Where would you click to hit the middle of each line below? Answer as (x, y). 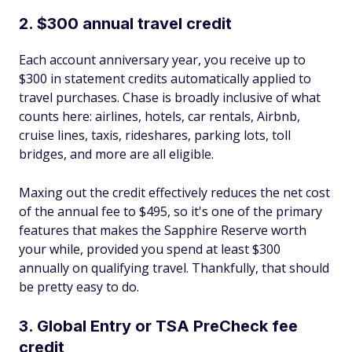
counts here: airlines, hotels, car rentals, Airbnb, (159, 116)
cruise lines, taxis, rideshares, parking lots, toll (155, 135)
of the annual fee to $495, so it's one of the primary (170, 211)
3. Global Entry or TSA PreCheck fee (158, 326)
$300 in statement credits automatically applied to (165, 79)
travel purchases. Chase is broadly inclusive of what (170, 97)
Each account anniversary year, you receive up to (162, 60)
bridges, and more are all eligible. (116, 154)
